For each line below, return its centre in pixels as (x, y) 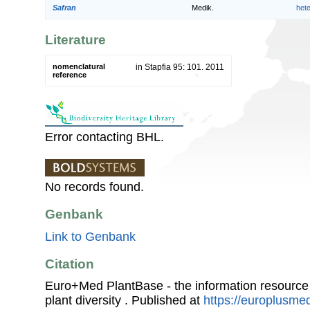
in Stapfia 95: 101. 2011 (180, 67)
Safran (64, 8)
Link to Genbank (90, 236)
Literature (75, 39)
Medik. (203, 8)
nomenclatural (79, 66)
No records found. (94, 186)
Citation (70, 264)
